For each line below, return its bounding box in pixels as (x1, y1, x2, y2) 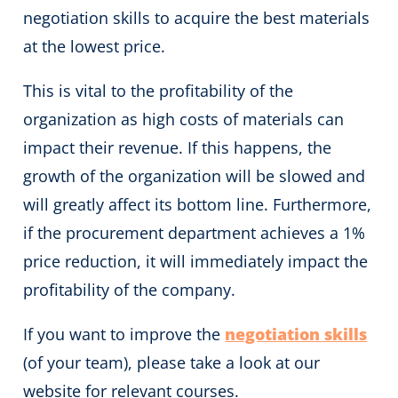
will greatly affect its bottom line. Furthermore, (23, 193, 372, 215)
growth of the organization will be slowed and (23, 164, 366, 187)
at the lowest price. (23, 35, 166, 57)
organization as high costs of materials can (23, 107, 345, 130)
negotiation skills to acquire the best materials (23, 6, 370, 28)
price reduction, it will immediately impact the (23, 250, 369, 272)
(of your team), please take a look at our (23, 351, 321, 373)
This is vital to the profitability (23, 79, 251, 101)
